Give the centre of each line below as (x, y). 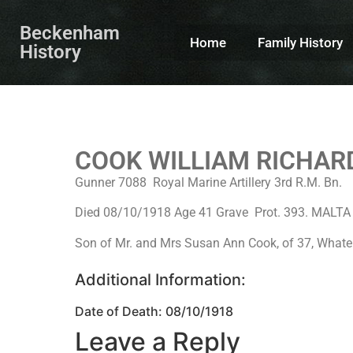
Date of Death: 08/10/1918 (154, 312)
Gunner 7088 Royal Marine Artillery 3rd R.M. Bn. (210, 182)
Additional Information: (161, 280)
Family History (300, 43)
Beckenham (70, 33)
